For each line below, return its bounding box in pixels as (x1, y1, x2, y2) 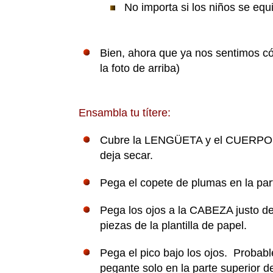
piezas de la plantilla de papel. (100, 219, 247, 232)
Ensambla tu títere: (76, 107, 171, 119)
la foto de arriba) (100, 62, 180, 75)
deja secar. (100, 149, 154, 162)
